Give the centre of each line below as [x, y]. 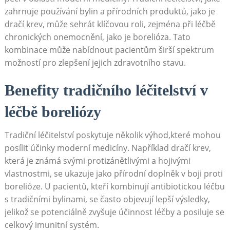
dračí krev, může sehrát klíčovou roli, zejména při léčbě [110, 24]
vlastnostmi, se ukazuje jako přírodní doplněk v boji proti [113, 174]
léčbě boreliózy [53, 112]
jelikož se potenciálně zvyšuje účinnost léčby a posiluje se [114, 212]
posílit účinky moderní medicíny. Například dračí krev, [108, 148]
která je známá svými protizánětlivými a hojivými [97, 161]
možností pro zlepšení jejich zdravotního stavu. [95, 63]
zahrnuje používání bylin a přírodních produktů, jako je [110, 12]
